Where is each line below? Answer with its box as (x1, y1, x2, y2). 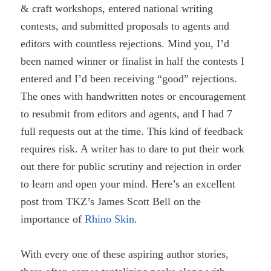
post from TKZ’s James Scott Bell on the (21, 195, 201, 207)
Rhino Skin (85, 212, 135, 225)
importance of (21, 212, 85, 225)
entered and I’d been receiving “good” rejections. (21, 72, 238, 85)
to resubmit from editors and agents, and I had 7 (21, 107, 233, 120)
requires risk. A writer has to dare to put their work (21, 142, 245, 155)
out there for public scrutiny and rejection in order (21, 160, 241, 172)
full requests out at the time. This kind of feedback (21, 125, 244, 137)
